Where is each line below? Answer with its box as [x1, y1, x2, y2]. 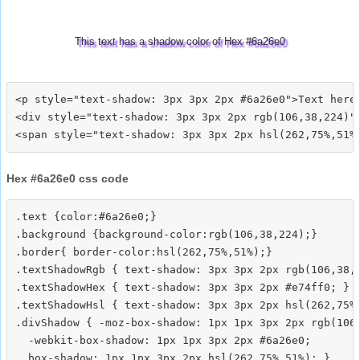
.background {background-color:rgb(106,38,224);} [15, 227, 317, 240]
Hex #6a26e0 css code [6, 171, 129, 185]
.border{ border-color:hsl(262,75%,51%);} [15, 245, 272, 258]
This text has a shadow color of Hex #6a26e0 [75, 35, 285, 47]
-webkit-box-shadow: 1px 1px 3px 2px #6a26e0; [15, 333, 311, 346]
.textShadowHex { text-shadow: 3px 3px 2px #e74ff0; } [15, 280, 350, 293]
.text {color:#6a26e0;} [15, 210, 157, 223]
